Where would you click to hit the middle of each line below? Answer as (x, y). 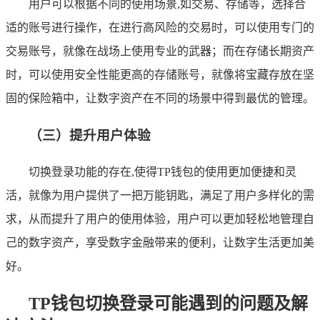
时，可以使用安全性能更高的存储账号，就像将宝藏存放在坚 (160, 74)
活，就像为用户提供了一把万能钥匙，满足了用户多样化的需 (160, 196)
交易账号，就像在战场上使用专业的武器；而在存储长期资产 (160, 51)
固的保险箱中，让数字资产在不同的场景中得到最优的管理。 (160, 98)
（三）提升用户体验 (90, 135)
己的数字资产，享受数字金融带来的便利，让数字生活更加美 (160, 243)
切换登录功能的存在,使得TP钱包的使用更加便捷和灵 (162, 172)
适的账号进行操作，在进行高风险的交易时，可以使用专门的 (160, 27)
